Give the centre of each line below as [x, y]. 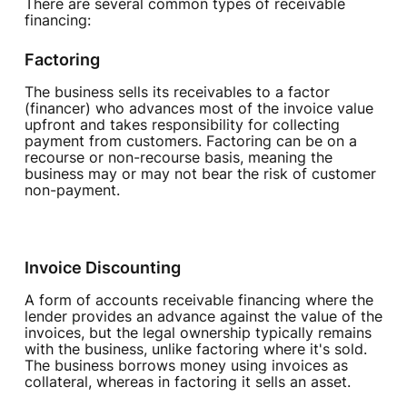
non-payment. [72, 190]
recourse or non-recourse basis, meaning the [178, 158]
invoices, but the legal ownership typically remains [198, 333]
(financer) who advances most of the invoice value [199, 109]
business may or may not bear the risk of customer [200, 174]
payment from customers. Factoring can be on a [190, 141]
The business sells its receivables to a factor [177, 92]
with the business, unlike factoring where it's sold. [195, 349]
